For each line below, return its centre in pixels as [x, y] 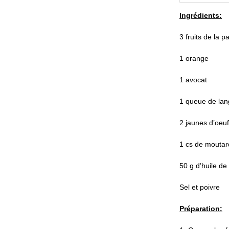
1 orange [194, 59]
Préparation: [201, 209]
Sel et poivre [200, 187]
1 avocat [193, 80]
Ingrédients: [201, 16]
